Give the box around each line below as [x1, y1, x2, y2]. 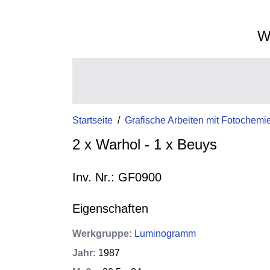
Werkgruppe [72, 228, 129, 239]
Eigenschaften [72, 202, 148, 215]
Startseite [72, 115, 113, 125]
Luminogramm [134, 228, 196, 239]
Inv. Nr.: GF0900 [72, 171, 162, 184]
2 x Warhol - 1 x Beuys [72, 136, 217, 152]
